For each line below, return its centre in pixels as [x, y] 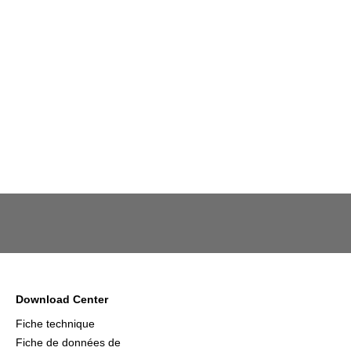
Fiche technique [55, 324]
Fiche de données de [68, 342]
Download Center [62, 299]
